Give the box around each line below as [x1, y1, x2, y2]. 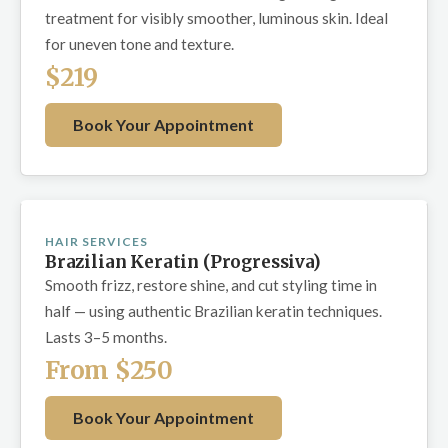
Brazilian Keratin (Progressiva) [45, 251, 321, 274]
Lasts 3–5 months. [45, 328, 167, 347]
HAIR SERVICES [45, 234, 148, 250]
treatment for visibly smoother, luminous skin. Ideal [45, 9, 388, 28]
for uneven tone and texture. [45, 35, 234, 54]
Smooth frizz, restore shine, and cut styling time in [45, 276, 377, 295]
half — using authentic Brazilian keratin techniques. [45, 302, 382, 321]
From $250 [45, 355, 173, 387]
